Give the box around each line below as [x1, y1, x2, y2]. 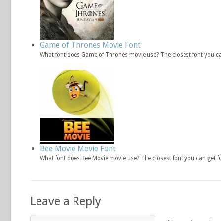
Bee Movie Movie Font [40, 144, 116, 153]
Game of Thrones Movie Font [40, 40, 141, 50]
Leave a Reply [30, 194, 101, 208]
